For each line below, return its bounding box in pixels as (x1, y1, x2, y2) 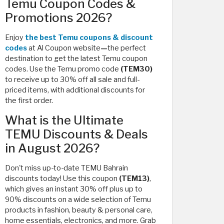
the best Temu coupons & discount (25, 33, 153, 42)
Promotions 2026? (5, 10, 112, 25)
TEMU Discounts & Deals (5, 127, 148, 141)
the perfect (107, 43, 146, 52)
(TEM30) (120, 64, 152, 73)
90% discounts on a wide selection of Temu (5, 195, 151, 204)
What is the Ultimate (5, 113, 123, 127)
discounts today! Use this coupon (5, 174, 119, 183)
